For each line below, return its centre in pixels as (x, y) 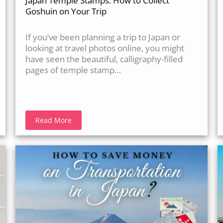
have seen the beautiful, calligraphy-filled (104, 59)
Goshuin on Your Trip (66, 11)
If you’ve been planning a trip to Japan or (103, 37)
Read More (53, 120)
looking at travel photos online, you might (105, 48)
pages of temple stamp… (73, 70)
